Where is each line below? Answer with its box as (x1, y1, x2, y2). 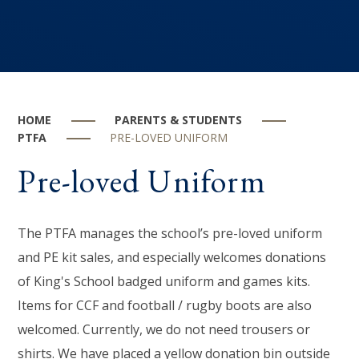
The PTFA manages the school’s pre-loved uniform (18, 224, 323, 242)
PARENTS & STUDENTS (115, 111, 243, 127)
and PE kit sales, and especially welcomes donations (18, 248, 327, 266)
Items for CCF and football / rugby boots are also (18, 296, 313, 314)
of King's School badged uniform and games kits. (18, 272, 311, 290)
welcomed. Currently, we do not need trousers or (18, 320, 311, 338)
